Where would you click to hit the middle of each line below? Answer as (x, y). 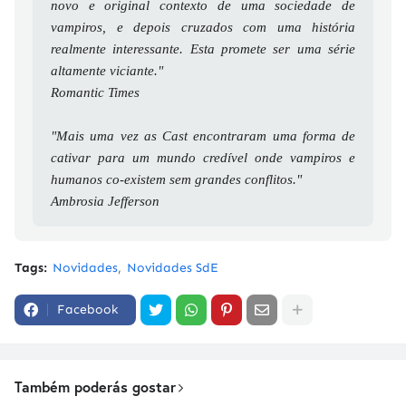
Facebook (87, 310)
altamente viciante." (107, 71)
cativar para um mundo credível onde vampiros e (203, 158)
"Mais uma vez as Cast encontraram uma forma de (203, 136)
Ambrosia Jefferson (105, 202)
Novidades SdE (173, 268)
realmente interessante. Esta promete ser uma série (203, 49)
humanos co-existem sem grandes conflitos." (176, 180)
